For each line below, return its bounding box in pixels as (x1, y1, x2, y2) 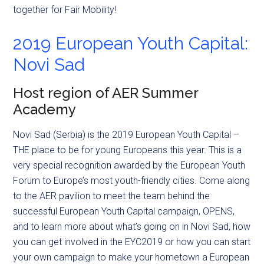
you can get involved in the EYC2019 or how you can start (13, 236, 251, 248)
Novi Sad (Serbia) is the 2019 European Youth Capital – (13, 129, 240, 141)
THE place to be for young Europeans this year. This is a (13, 144, 242, 156)
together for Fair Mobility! (13, 4, 117, 16)
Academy (13, 101, 77, 118)
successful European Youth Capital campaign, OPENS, (13, 206, 235, 217)
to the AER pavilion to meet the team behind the (13, 190, 210, 202)
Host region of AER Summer (13, 84, 199, 102)
